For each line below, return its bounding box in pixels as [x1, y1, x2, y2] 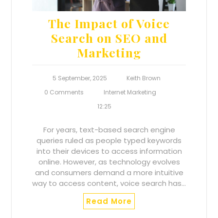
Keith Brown [127, 73, 161, 82]
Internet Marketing [103, 88, 156, 96]
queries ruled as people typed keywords [36, 135, 182, 145]
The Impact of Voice [48, 15, 170, 31]
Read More [86, 196, 132, 206]
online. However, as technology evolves [38, 156, 180, 167]
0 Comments [44, 88, 84, 96]
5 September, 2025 [52, 73, 107, 82]
